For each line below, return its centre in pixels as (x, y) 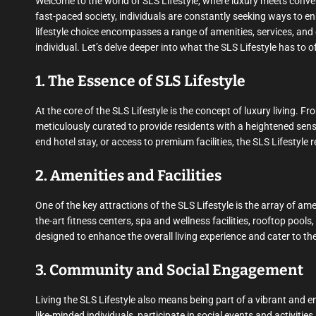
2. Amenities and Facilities (128, 176)
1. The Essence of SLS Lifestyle (140, 81)
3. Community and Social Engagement (169, 270)
